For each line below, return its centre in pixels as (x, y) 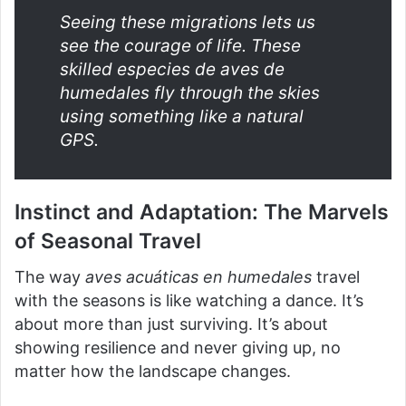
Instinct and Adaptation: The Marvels (202, 212)
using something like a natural (182, 116)
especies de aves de (201, 69)
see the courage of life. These (180, 45)
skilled (88, 69)
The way (50, 277)
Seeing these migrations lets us (188, 22)
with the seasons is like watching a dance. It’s (189, 301)
